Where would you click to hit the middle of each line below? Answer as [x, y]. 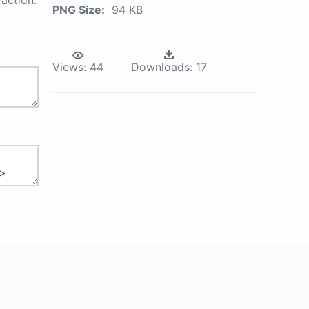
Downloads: [162, 67]
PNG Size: [79, 10]
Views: [69, 67]
